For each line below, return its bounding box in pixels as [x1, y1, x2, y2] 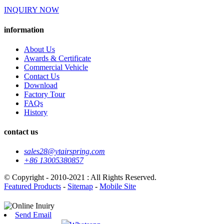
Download [24, 80, 57, 89]
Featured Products [4, 182, 61, 191]
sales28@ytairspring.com [24, 147, 105, 156]
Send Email [15, 210, 51, 219]
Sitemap [67, 182, 93, 191]
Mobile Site [99, 182, 136, 191]
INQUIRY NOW [4, 5, 59, 14]
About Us [24, 44, 55, 53]
